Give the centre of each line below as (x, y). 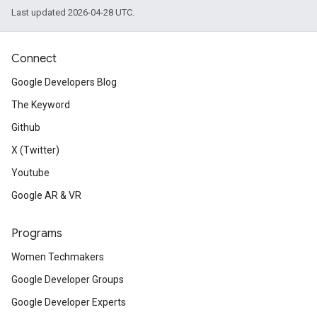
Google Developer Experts (69, 302)
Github (26, 127)
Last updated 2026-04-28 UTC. (73, 12)
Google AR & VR (46, 195)
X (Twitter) (35, 150)
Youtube (30, 173)
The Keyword (41, 105)
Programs (37, 234)
